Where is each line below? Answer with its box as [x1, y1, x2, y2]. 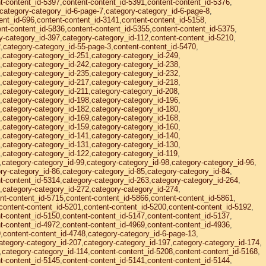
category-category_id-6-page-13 [88, 229, 196, 238]
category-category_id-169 [2, 113, 89, 122]
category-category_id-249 [91, 51, 178, 60]
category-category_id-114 [2, 247, 88, 256]
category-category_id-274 [91, 185, 178, 194]
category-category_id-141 [2, 131, 89, 140]
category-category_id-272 [2, 185, 89, 194]
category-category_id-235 [2, 69, 89, 78]
